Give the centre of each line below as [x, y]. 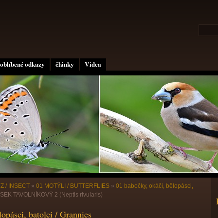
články [65, 64]
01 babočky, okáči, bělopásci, [154, 186]
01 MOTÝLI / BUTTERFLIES [73, 186]
